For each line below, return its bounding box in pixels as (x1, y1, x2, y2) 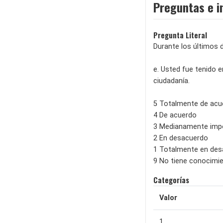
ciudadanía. (153, 76, 190, 85)
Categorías (153, 174, 189, 185)
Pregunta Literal (153, 29, 207, 40)
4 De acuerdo (153, 111, 197, 119)
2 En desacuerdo (153, 133, 208, 142)
